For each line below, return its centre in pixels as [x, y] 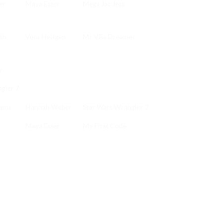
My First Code [105, 126]
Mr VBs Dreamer [109, 37]
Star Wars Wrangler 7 [116, 107]
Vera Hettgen [46, 37]
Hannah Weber [49, 107]
